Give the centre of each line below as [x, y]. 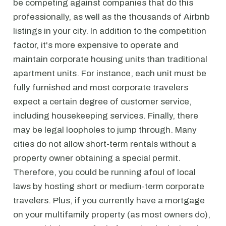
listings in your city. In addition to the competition [110, 31]
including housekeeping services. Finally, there [106, 116]
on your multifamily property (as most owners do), [112, 215]
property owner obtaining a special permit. [97, 158]
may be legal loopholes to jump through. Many [105, 130]
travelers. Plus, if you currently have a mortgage [109, 201]
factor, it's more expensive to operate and [96, 45]
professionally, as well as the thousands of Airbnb [111, 17]
